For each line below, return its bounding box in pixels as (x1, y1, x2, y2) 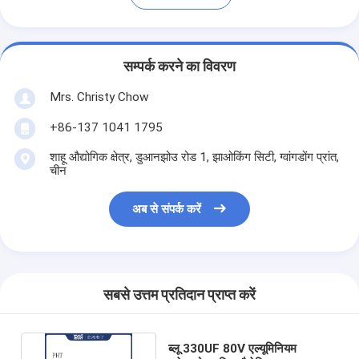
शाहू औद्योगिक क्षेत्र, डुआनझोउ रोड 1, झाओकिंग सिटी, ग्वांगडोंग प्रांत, (49, 149, 339, 164)
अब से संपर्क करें (132, 202, 202, 217)
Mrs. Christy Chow (49, 89, 149, 104)
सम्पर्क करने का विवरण (123, 58, 236, 75)
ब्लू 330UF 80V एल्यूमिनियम (168, 341, 297, 356)
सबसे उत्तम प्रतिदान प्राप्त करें (103, 287, 256, 304)
